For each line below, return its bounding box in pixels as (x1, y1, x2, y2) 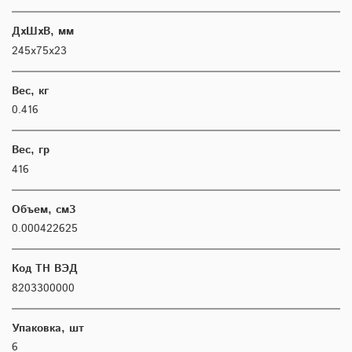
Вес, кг (12, 82, 49, 99)
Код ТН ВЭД (12, 261, 78, 277)
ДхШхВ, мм (12, 24, 74, 40)
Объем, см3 (12, 201, 75, 218)
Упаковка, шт (12, 320, 84, 336)
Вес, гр (12, 142, 49, 159)
